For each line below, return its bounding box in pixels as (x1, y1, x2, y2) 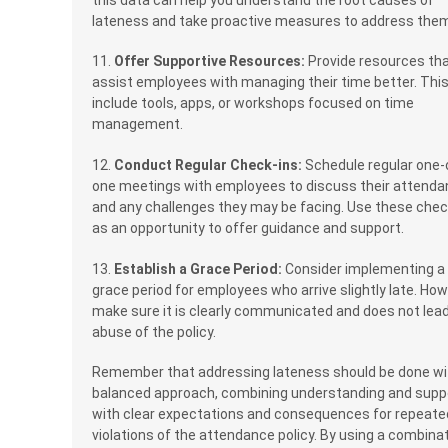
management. (92, 116, 183, 133)
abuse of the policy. (92, 323, 216, 340)
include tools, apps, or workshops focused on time (92, 95, 414, 112)
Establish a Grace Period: (114, 260, 282, 277)
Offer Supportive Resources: (114, 53, 305, 70)
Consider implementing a (282, 260, 445, 277)
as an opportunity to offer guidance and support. (92, 220, 404, 236)
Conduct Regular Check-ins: (114, 157, 302, 173)
